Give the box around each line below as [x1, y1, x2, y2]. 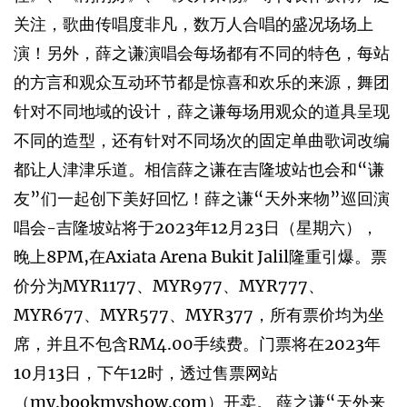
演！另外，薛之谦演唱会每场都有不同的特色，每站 [14, 43, 390, 64]
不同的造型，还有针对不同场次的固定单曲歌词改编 [14, 130, 390, 151]
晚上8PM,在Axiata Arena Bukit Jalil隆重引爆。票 [14, 246, 387, 267]
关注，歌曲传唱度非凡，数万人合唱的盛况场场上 [14, 14, 373, 35]
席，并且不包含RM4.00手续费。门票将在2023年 [14, 333, 381, 354]
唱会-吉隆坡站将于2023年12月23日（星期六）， [14, 217, 378, 238]
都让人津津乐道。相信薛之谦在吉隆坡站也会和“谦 [14, 159, 384, 180]
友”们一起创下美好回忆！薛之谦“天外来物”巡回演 [14, 188, 390, 209]
